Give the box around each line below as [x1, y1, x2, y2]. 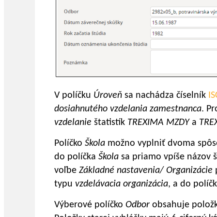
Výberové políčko [54, 200, 125, 210]
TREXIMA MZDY [127, 118, 192, 128]
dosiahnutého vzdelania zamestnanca [54, 104, 201, 114]
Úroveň [93, 91, 124, 101]
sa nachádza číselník [124, 91, 208, 101]
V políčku [54, 91, 93, 101]
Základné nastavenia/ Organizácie [79, 166, 215, 176]
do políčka [54, 152, 98, 162]
